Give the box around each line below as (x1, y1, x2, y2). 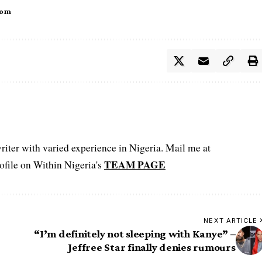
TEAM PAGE (104, 156, 166, 172)
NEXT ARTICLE (204, 216, 258, 225)
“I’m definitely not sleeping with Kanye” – (34, 227, 236, 240)
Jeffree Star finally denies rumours (68, 240, 236, 253)
